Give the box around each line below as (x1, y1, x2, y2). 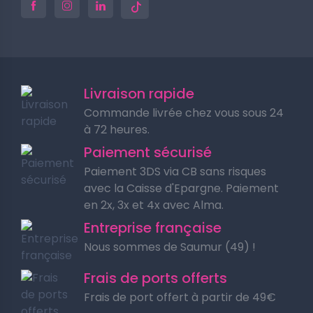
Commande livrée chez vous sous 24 (84, 105, 284, 121)
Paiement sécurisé (84, 143, 212, 162)
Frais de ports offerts (84, 268, 227, 288)
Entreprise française (84, 218, 221, 238)
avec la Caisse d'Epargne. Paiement (84, 180, 279, 196)
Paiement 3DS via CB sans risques (84, 163, 266, 180)
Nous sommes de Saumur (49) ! (84, 239, 256, 255)
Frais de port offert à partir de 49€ (84, 289, 276, 305)
